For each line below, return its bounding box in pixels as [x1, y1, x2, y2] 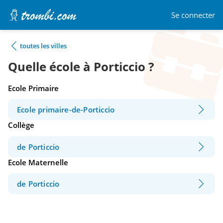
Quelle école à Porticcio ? [8, 58, 154, 75]
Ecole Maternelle [8, 157, 68, 167]
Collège [8, 120, 34, 130]
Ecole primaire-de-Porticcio [17, 105, 115, 115]
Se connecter [171, 9, 215, 20]
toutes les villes [20, 41, 67, 50]
